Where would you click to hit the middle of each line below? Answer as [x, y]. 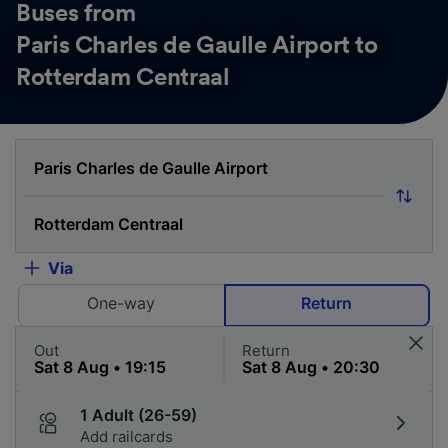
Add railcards [126, 436]
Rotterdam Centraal [123, 77]
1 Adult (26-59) [138, 414]
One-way [121, 302]
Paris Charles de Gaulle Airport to [197, 45]
